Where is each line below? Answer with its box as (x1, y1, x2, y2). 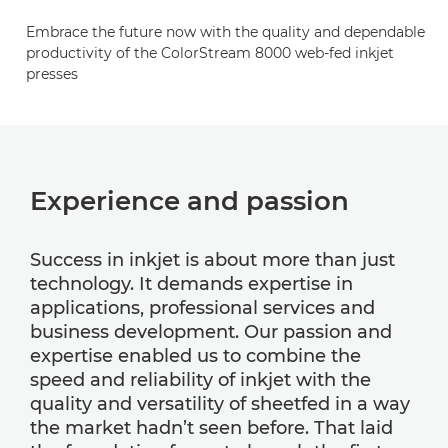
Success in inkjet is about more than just (30, 248, 395, 271)
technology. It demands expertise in (30, 272, 353, 295)
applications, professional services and (30, 296, 375, 319)
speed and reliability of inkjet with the (30, 368, 371, 391)
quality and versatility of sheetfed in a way (30, 392, 410, 415)
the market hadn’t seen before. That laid (30, 416, 393, 439)
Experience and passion (30, 184, 349, 217)
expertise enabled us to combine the (30, 344, 361, 367)
